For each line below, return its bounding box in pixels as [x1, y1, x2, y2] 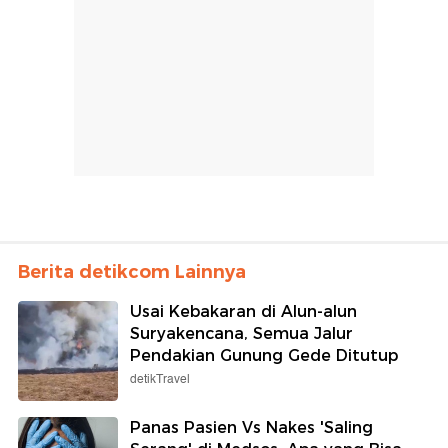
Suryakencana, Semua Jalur [130, 323, 353, 343]
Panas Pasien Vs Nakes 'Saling [130, 417, 373, 437]
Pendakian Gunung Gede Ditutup [130, 345, 398, 365]
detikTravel [130, 369, 190, 389]
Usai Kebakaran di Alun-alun [130, 301, 357, 321]
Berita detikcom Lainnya [18, 260, 246, 283]
